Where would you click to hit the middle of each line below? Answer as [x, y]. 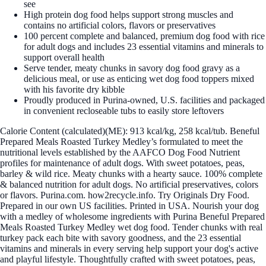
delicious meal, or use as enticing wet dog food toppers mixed [139, 78]
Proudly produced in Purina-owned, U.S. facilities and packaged [144, 100]
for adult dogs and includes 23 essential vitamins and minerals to [144, 46]
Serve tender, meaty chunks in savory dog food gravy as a [132, 68]
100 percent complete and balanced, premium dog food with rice [144, 36]
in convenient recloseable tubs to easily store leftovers [124, 110]
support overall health [64, 57]
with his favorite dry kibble [74, 89]
